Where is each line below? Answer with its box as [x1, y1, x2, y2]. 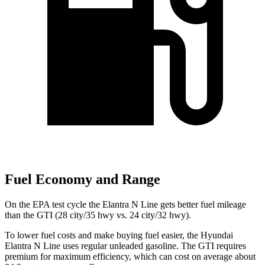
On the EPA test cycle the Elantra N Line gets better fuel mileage [5, 199, 246, 210]
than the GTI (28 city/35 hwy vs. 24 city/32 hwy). [5, 210, 191, 221]
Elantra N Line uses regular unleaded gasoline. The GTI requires [5, 241, 246, 251]
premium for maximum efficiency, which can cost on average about [5, 251, 256, 262]
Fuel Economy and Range [5, 172, 160, 188]
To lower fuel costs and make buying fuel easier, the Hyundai [5, 230, 233, 241]
